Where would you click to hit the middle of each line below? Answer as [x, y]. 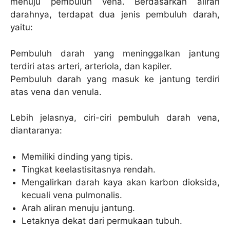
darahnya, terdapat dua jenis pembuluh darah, [115, 15]
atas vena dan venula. [56, 92]
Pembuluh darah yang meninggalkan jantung [115, 53]
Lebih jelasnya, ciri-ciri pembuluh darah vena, [115, 118]
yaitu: [22, 27]
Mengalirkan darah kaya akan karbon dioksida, [121, 182]
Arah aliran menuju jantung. [79, 208]
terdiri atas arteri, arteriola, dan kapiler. [91, 66]
